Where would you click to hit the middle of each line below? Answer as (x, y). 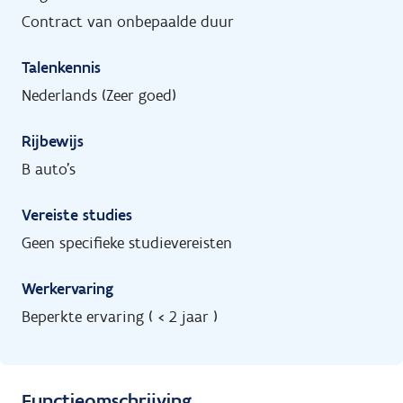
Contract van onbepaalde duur (128, 22)
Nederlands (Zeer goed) (99, 95)
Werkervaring (67, 289)
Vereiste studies (77, 215)
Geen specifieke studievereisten (127, 243)
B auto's (49, 169)
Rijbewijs (53, 141)
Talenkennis (61, 67)
